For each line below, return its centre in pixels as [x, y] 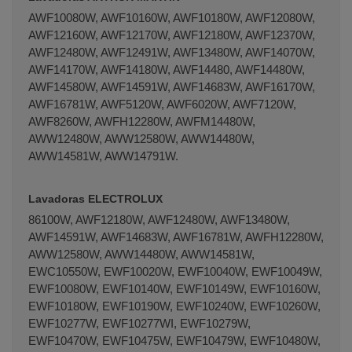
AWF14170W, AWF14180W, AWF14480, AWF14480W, [167, 69]
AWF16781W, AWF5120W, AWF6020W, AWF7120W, [162, 104]
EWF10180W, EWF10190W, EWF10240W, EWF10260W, [174, 306]
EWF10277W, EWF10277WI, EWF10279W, [139, 323]
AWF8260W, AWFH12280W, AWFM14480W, [142, 121]
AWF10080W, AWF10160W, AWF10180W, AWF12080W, [172, 17]
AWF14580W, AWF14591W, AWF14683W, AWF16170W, [172, 86]
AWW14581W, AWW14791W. [103, 156]
